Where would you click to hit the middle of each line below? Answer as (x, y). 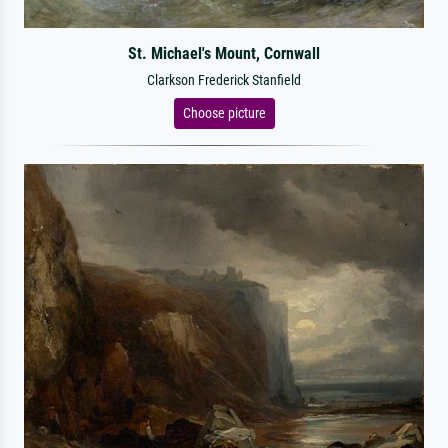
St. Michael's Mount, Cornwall (223, 53)
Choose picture (224, 113)
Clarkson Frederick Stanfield (224, 80)
